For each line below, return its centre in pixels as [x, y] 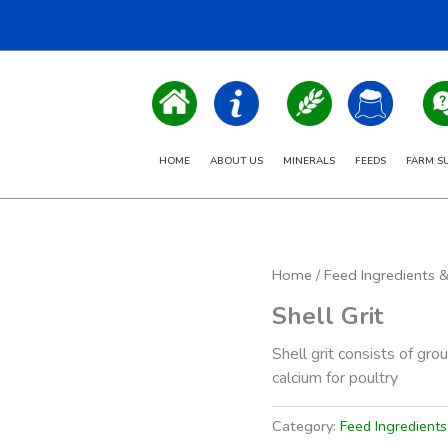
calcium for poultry [335, 377]
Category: [306, 425]
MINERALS [309, 161]
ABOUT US [236, 161]
